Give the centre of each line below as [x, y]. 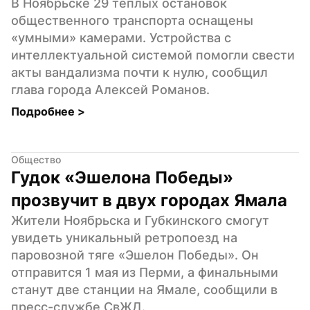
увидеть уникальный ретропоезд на [124, 237]
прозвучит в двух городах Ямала [149, 200]
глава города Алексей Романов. [110, 89]
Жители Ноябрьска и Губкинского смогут [140, 220]
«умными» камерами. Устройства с [121, 37]
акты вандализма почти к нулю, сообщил [139, 72]
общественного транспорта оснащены [132, 20]
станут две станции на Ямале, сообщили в [144, 289]
